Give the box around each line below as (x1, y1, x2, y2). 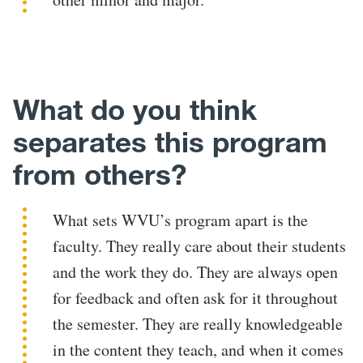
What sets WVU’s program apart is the (53, 209, 309, 232)
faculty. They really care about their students (53, 235, 347, 258)
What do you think (13, 92, 257, 128)
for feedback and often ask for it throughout (53, 287, 339, 310)
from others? (13, 157, 186, 193)
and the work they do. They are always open (53, 261, 339, 284)
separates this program (13, 125, 327, 160)
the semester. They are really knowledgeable (53, 313, 344, 335)
